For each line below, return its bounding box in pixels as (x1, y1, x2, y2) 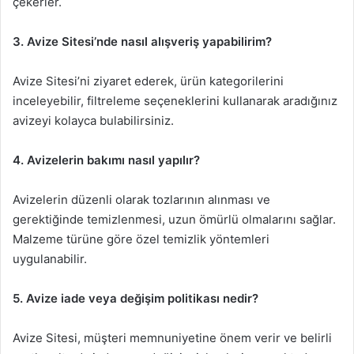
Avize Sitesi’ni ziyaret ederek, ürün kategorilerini (13, 73, 284, 88)
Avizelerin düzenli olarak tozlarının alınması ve (13, 191, 270, 207)
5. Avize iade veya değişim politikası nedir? (13, 290, 258, 306)
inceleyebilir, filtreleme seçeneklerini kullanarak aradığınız (13, 92, 337, 108)
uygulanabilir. (13, 250, 87, 266)
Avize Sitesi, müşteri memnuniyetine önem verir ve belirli (13, 330, 332, 345)
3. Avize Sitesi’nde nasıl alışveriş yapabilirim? (13, 33, 272, 49)
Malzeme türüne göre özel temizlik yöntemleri (13, 231, 269, 247)
